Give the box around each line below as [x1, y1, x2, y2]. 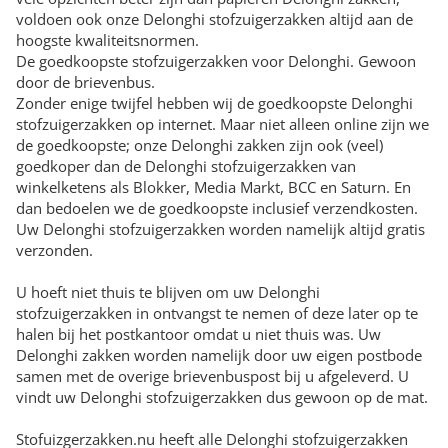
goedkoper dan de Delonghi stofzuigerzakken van [16, 156, 356, 177]
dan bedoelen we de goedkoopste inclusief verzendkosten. [16, 198, 418, 219]
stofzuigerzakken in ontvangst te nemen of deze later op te [16, 303, 418, 324]
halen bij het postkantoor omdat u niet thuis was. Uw [16, 324, 381, 345]
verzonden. [16, 240, 93, 261]
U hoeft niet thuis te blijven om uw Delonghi [16, 282, 320, 303]
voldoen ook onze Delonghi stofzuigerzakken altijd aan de [16, 9, 413, 30]
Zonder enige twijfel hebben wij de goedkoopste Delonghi [16, 93, 413, 114]
